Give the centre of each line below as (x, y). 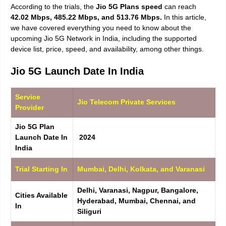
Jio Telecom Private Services (126, 102)
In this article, (184, 17)
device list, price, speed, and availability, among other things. (107, 49)
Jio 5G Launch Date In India (77, 71)
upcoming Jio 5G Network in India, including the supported (104, 38)
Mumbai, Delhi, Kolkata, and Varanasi (141, 169)
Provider (30, 107)
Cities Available (41, 195)
